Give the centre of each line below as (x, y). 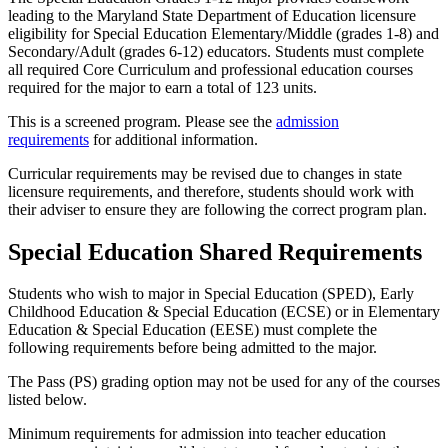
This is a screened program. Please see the (142, 121)
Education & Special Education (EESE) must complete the (192, 330)
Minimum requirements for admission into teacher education (197, 434)
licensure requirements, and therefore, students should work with (211, 191)
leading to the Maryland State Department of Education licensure (212, 15)
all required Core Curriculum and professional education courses (210, 69)
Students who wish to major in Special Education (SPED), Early (211, 294)
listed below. (49, 400)
